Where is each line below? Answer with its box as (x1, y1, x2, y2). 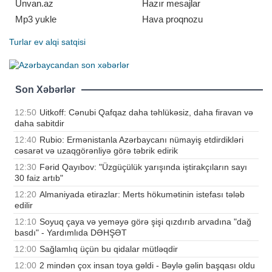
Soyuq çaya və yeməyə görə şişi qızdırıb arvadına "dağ (39, 216, 251, 226)
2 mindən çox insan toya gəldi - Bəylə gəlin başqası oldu (39, 260, 255, 270)
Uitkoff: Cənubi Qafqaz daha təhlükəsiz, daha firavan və (39, 107, 253, 117)
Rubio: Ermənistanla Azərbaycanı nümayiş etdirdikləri (39, 134, 243, 144)
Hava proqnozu (142, 14, 203, 25)
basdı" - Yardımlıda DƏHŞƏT (15, 227, 127, 237)
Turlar (9, 37, 32, 47)
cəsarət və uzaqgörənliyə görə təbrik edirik (15, 145, 178, 155)
